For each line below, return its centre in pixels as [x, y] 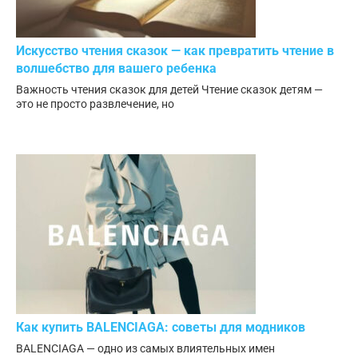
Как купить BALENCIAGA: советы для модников [161, 328]
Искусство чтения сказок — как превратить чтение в [175, 50]
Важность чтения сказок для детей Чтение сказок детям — [169, 89]
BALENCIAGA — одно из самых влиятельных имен [145, 349]
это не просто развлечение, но [95, 103]
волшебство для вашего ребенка [116, 68]
